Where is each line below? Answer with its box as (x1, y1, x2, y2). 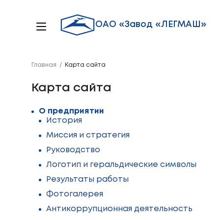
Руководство (46, 146, 100, 154)
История (46, 117, 82, 124)
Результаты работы (46, 176, 129, 183)
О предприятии (39, 108, 104, 115)
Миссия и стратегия (46, 132, 130, 139)
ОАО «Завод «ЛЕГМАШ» (95, 21, 206, 28)
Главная (31, 62, 56, 68)
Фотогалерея (46, 191, 103, 198)
